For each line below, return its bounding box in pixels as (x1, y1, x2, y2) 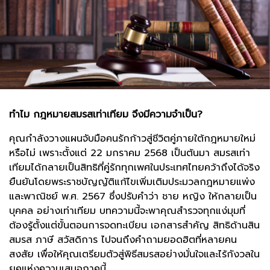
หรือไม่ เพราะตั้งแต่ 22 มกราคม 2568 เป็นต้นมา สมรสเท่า (9, 146, 250, 161)
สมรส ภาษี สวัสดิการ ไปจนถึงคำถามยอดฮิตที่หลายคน (9, 233, 237, 248)
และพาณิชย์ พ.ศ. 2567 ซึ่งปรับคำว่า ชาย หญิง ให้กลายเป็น (9, 189, 257, 204)
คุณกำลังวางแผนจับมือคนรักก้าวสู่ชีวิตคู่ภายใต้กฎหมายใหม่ (9, 131, 256, 146)
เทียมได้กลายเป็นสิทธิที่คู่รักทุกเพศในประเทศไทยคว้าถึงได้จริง (9, 160, 260, 175)
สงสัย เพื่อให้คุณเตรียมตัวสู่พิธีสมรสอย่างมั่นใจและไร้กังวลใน (9, 247, 260, 262)
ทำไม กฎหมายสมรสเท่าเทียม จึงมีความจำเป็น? (9, 107, 202, 122)
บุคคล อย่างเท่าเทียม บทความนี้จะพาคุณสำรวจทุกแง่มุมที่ (9, 204, 245, 219)
